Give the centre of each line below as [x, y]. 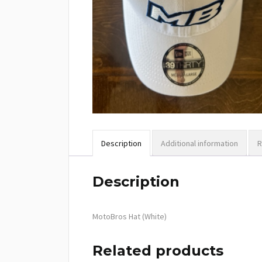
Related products [158, 251]
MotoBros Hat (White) [130, 217]
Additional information [199, 144]
